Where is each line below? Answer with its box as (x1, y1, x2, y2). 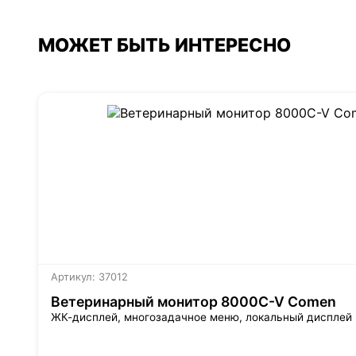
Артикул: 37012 (51, 270, 128, 283)
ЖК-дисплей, (51, 310, 124, 323)
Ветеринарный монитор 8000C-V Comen (51, 292, 336, 310)
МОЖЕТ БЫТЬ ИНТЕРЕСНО (38, 33, 291, 57)
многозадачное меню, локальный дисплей (124, 310, 352, 323)
